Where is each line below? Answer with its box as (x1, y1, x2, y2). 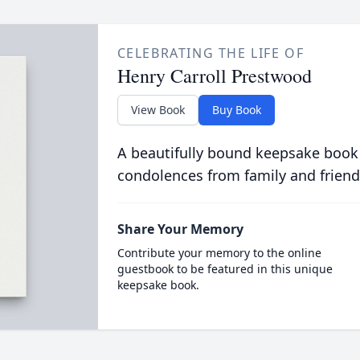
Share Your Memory (117, 220, 243, 238)
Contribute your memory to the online (117, 245, 321, 260)
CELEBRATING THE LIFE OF (117, 44, 305, 62)
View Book (130, 102, 185, 117)
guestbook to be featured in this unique (117, 261, 333, 276)
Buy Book (211, 102, 261, 117)
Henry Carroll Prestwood (117, 63, 312, 88)
